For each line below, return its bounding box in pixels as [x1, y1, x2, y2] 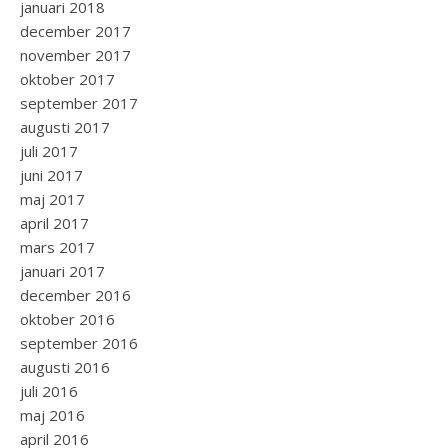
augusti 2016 [20, 357, 110, 377]
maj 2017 [20, 189, 85, 209]
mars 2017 [20, 237, 95, 257]
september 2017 [20, 93, 138, 113]
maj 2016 [20, 405, 85, 425]
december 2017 [20, 21, 131, 41]
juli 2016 [20, 381, 78, 401]
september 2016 [20, 333, 138, 353]
